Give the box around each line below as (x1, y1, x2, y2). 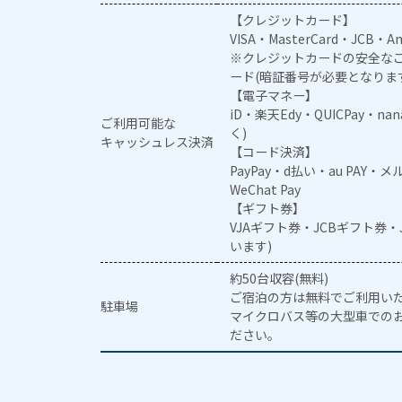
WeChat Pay (230, 180, 301, 199)
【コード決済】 (230, 143, 319, 162)
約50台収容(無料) (230, 269, 329, 288)
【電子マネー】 (230, 86, 319, 105)
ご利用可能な (100, 114, 176, 133)
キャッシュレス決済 (100, 133, 214, 152)
